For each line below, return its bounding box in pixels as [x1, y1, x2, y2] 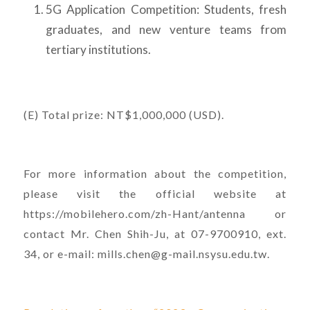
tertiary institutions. [45, 42, 151, 57]
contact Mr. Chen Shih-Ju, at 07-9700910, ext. [23, 227, 287, 241]
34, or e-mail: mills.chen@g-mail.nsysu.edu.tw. [23, 247, 270, 261]
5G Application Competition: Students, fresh [45, 1, 287, 17]
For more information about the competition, [23, 167, 287, 181]
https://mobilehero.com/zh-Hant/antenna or [23, 207, 287, 221]
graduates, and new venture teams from [45, 21, 287, 37]
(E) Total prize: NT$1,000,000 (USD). [23, 108, 224, 122]
